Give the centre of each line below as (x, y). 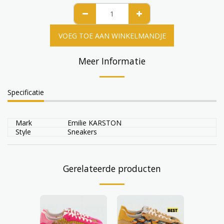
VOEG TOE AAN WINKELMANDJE (112, 35)
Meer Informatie (112, 61)
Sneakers (82, 132)
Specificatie (26, 92)
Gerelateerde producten (112, 168)
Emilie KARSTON (94, 123)
